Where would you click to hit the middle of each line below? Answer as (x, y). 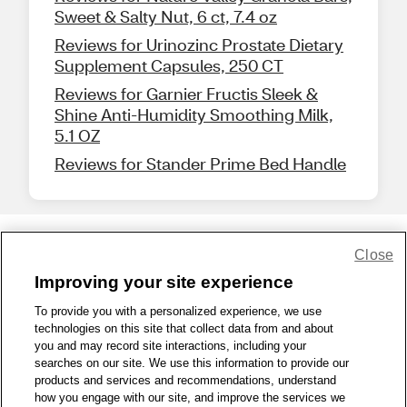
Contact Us (171, 318)
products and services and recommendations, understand (186, 380)
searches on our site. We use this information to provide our (192, 363)
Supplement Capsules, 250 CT (169, 66)
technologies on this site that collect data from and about (184, 328)
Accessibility (328, 318)
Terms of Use (248, 318)
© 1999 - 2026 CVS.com (203, 357)
